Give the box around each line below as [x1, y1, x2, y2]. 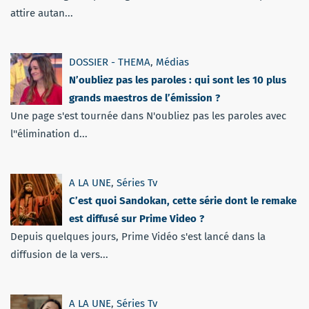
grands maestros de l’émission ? [69, 91, 220, 104]
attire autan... [10, 6, 73, 19]
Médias [156, 55, 189, 68]
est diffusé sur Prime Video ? [69, 212, 204, 225]
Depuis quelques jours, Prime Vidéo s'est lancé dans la [10, 230, 266, 243]
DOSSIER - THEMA [69, 55, 150, 68]
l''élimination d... [10, 127, 88, 140]
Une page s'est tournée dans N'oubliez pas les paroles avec [10, 109, 286, 122]
